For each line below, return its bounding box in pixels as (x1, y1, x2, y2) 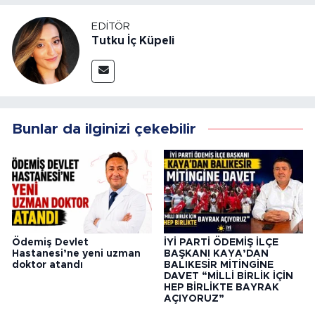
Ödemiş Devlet (12, 237, 89, 247)
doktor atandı (12, 259, 83, 270)
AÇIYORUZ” (163, 293, 224, 304)
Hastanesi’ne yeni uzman (12, 248, 141, 259)
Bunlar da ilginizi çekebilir (12, 122, 196, 137)
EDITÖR (91, 20, 130, 32)
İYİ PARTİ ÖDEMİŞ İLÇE (163, 237, 278, 247)
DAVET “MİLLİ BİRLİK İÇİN (163, 271, 293, 281)
